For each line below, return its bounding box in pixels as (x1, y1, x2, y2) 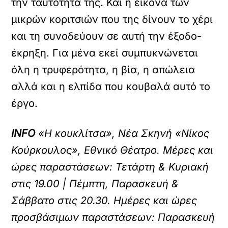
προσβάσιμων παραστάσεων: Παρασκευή (11, 211, 215, 223)
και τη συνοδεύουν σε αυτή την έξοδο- (11, 30, 202, 42)
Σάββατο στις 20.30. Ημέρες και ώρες (11, 194, 197, 207)
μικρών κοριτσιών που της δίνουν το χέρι (11, 13, 213, 25)
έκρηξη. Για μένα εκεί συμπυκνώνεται (11, 47, 198, 59)
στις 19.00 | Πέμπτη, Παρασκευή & (11, 178, 179, 190)
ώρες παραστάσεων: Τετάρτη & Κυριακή (11, 161, 209, 173)
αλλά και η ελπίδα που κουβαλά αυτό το (11, 80, 211, 93)
